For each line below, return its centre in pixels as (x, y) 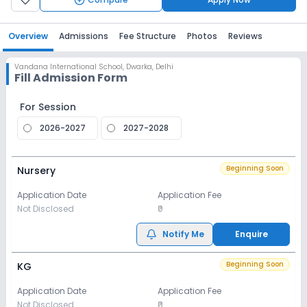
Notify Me (183, 234)
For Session (48, 107)
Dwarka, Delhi (150, 67)
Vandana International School (69, 67)
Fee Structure (148, 36)
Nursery (36, 171)
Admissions (84, 36)
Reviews (245, 36)
